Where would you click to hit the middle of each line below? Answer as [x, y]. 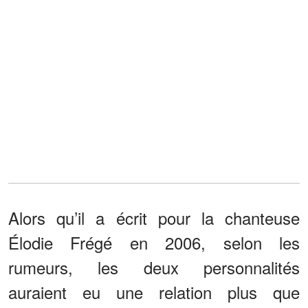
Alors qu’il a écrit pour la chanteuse [154, 217]
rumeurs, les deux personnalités [154, 267]
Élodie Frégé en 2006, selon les [154, 242]
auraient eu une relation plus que [154, 291]
